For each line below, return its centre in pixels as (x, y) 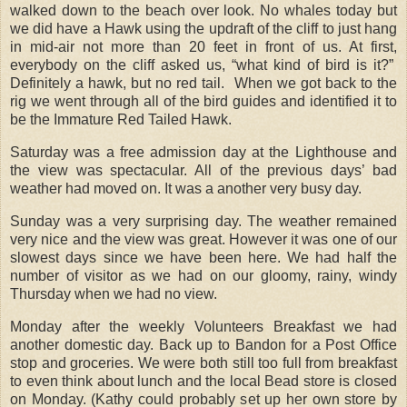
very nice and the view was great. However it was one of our (203, 239)
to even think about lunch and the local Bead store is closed (203, 381)
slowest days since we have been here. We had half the (203, 257)
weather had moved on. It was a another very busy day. (186, 189)
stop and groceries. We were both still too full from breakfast (203, 362)
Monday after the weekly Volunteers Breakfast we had (203, 326)
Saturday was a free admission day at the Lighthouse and (203, 153)
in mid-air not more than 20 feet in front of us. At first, (203, 47)
